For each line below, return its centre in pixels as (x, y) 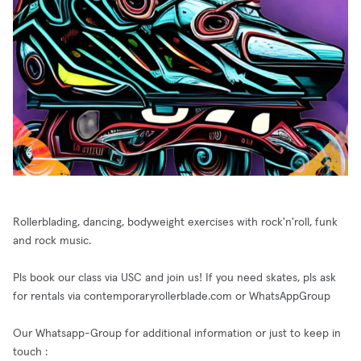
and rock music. (52, 241)
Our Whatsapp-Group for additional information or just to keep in (177, 334)
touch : (30, 352)
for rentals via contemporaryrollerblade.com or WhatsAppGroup (172, 297)
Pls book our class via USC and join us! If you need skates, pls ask (174, 278)
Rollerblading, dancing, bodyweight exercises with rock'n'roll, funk (175, 222)
